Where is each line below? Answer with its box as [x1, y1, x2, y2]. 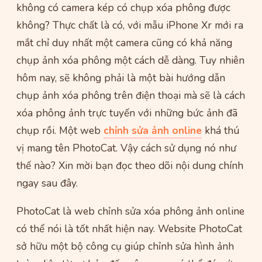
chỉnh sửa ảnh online [104, 123, 202, 138]
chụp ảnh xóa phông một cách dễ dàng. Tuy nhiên [16, 53, 244, 68]
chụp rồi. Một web [16, 123, 104, 138]
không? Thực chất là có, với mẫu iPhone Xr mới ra [16, 18, 243, 33]
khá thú [202, 123, 239, 138]
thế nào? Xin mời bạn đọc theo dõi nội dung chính [16, 158, 243, 173]
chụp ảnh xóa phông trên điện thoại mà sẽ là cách [16, 88, 245, 103]
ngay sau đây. [16, 176, 78, 191]
